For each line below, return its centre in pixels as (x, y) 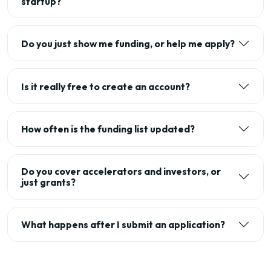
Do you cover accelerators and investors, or (121, 171)
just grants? (48, 182)
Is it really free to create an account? (105, 86)
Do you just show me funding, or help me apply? (128, 43)
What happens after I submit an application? (123, 224)
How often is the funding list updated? (108, 129)
